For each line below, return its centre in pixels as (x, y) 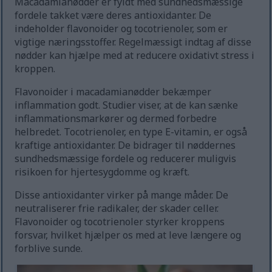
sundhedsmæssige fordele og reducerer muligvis (126, 159)
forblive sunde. (49, 249)
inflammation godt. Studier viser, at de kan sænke (127, 105)
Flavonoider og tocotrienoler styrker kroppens (120, 222)
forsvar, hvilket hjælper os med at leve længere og (128, 235)
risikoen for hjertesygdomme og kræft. (102, 172)
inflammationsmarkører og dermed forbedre (116, 119)
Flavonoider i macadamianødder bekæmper (113, 92)
